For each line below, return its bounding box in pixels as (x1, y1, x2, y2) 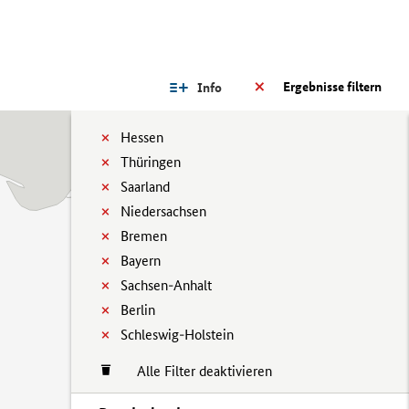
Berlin (121, 301, 155, 319)
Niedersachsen (121, 203, 206, 220)
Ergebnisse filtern (283, 79, 382, 95)
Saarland (121, 178, 170, 195)
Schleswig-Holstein (121, 326, 234, 343)
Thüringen (121, 153, 181, 171)
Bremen (121, 227, 167, 245)
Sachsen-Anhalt (121, 277, 212, 294)
